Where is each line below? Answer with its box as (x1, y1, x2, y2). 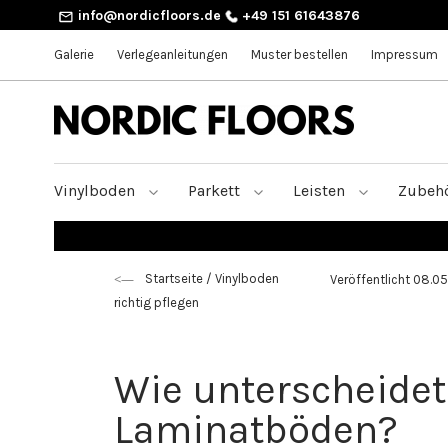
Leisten (293, 180, 349, 200)
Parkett (188, 180, 244, 200)
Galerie (54, 47, 94, 63)
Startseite (145, 271, 203, 287)
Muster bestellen (251, 47, 348, 63)
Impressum (371, 47, 438, 63)
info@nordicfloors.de (74, 7, 221, 24)
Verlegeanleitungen (117, 47, 228, 63)
